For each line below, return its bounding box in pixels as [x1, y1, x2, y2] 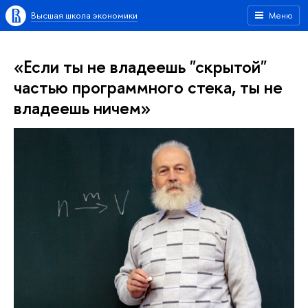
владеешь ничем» [14, 96, 151, 120]
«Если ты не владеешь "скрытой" [14, 54, 267, 78]
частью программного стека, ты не [14, 75, 283, 99]
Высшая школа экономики [31, 9, 137, 21]
